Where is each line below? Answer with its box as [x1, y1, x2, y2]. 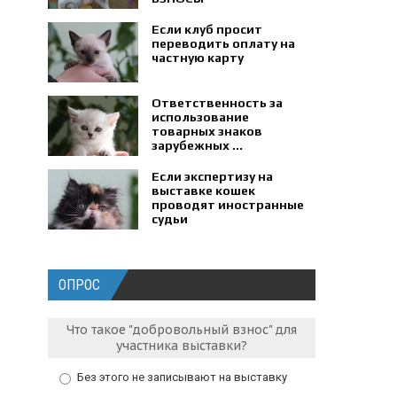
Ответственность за [152, 96, 284, 110]
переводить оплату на [152, 36, 296, 51]
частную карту [152, 51, 245, 65]
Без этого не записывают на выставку [77, 370, 288, 384]
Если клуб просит [152, 22, 263, 36]
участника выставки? [116, 338, 248, 354]
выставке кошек [152, 183, 256, 198]
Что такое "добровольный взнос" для [66, 322, 298, 338]
